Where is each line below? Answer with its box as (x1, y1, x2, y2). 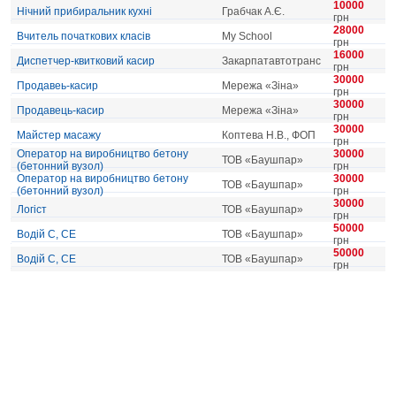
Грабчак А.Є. (222, 5, 285, 18)
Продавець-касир (17, 104, 104, 117)
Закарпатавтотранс (222, 55, 321, 67)
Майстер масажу (17, 129, 101, 141)
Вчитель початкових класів (17, 30, 150, 42)
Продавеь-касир (17, 80, 98, 92)
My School (222, 30, 272, 42)
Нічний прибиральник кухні (17, 5, 152, 18)
